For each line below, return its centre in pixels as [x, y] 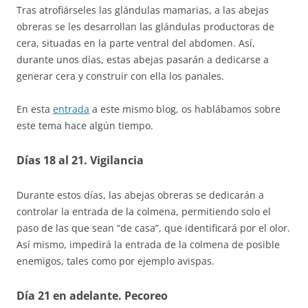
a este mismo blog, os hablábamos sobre [185, 109]
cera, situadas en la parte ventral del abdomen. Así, [136, 43]
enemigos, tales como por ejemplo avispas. [115, 261]
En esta [35, 109]
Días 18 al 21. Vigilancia [80, 161]
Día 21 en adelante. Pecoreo [92, 296]
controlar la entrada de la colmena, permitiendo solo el [144, 212]
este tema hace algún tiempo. [85, 126]
